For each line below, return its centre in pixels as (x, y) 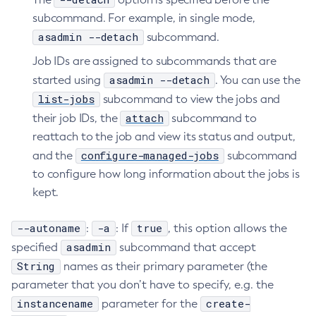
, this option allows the (227, 228)
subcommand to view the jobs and (190, 99)
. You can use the (257, 80)
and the (54, 156)
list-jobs (66, 99)
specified (36, 247)
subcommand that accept (186, 247)
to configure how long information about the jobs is (166, 174)
